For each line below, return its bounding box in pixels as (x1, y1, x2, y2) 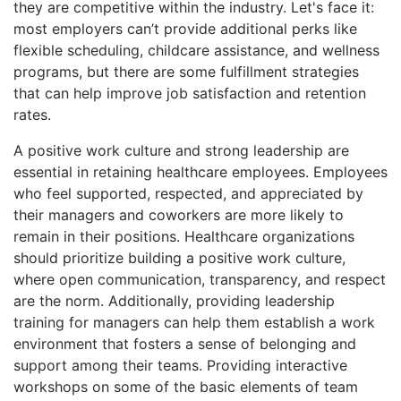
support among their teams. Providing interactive (13, 355, 347, 374)
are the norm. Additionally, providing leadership (13, 291, 335, 310)
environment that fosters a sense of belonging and (13, 334, 356, 353)
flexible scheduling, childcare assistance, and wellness (13, 40, 380, 59)
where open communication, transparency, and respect (13, 269, 386, 288)
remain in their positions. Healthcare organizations (13, 226, 354, 245)
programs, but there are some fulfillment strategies (13, 62, 359, 81)
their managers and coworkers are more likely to (13, 205, 344, 224)
